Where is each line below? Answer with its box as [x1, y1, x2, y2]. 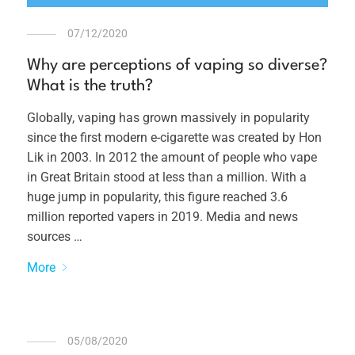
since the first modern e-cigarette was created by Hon [27, 130, 323, 146]
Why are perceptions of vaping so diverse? [27, 58, 328, 74]
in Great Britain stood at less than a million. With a [27, 170, 307, 185]
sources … [27, 229, 83, 245]
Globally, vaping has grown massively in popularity [27, 110, 311, 126]
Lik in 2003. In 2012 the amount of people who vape [27, 150, 318, 166]
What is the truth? [27, 78, 154, 95]
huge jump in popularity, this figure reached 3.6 [27, 189, 288, 205]
